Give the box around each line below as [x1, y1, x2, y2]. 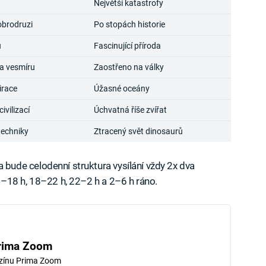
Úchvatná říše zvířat [93, 105, 167, 115]
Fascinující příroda [93, 41, 161, 51]
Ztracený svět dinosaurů [93, 126, 183, 137]
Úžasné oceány [93, 84, 150, 94]
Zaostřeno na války [93, 62, 164, 72]
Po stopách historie [93, 20, 165, 30]
